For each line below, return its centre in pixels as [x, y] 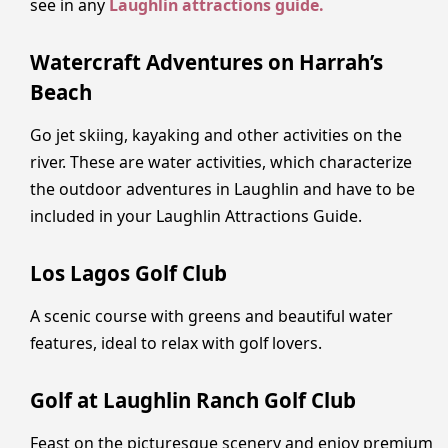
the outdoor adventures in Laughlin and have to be [222, 189]
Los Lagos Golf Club [128, 272]
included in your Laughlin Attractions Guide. [196, 216]
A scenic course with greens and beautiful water [211, 316]
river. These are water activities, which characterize [221, 162]
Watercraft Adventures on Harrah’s [206, 61]
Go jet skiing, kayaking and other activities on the [216, 135]
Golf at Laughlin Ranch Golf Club [193, 399]
